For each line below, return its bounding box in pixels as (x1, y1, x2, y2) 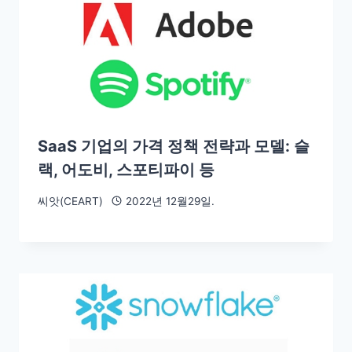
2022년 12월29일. (125, 194, 214, 207)
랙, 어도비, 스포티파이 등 (38, 159, 214, 179)
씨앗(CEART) (38, 194, 103, 207)
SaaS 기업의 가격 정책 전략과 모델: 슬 (38, 136, 310, 156)
